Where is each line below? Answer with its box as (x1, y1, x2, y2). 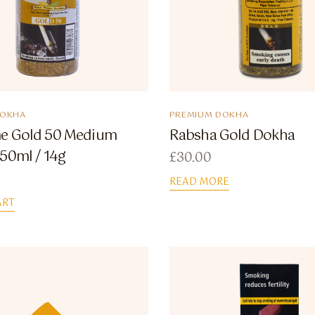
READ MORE (169, 174, 229, 191)
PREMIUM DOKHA (169, 108, 249, 123)
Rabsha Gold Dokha (169, 124, 295, 148)
